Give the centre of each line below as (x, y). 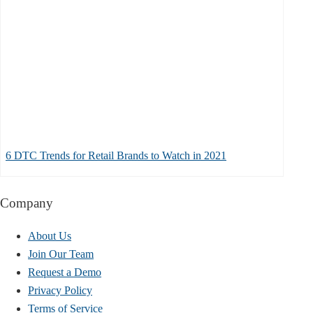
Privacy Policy (60, 291)
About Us (50, 236)
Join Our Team (61, 254)
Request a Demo (65, 272)
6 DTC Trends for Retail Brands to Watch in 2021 (116, 155)
